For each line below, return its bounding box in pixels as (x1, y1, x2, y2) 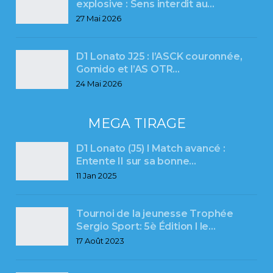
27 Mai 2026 (76, 13, 121, 23)
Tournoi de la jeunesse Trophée (76, 207, 234, 219)
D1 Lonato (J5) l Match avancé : (76, 142, 225, 154)
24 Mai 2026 (76, 79, 122, 88)
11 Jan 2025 (76, 170, 116, 180)
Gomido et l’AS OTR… (76, 63, 180, 75)
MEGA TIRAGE (87, 115, 186, 132)
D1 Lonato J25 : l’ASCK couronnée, (76, 51, 243, 62)
